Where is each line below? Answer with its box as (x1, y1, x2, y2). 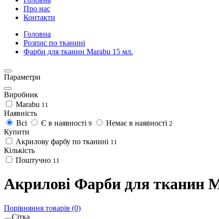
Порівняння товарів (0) (4, 203, 81, 212)
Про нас (23, 4, 50, 13)
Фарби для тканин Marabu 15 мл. (23, 47, 133, 56)
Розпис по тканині (23, 39, 85, 47)
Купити (4, 128, 29, 136)
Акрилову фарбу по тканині (14, 137, 110, 146)
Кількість (4, 146, 35, 154)
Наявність (4, 109, 37, 117)
